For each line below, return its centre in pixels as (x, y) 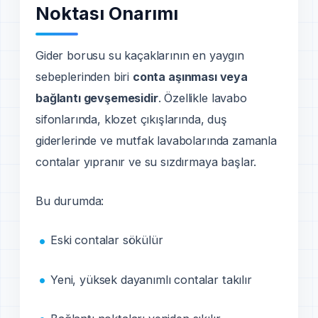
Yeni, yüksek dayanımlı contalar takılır (151, 279)
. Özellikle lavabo (202, 98)
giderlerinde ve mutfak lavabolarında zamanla (156, 141)
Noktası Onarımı (107, 14)
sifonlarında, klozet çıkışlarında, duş (131, 120)
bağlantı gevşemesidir (97, 98)
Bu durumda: (70, 201)
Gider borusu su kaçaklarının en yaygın (140, 56)
